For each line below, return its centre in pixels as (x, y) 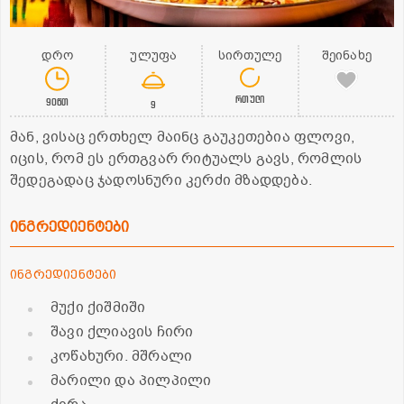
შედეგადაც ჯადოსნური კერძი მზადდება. (161, 181)
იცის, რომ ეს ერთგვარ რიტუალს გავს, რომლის (186, 159)
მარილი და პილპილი (131, 381)
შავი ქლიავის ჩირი (122, 332)
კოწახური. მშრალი (122, 357)
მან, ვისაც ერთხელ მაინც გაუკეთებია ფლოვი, (183, 138)
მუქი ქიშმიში (98, 308)
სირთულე (250, 56)
